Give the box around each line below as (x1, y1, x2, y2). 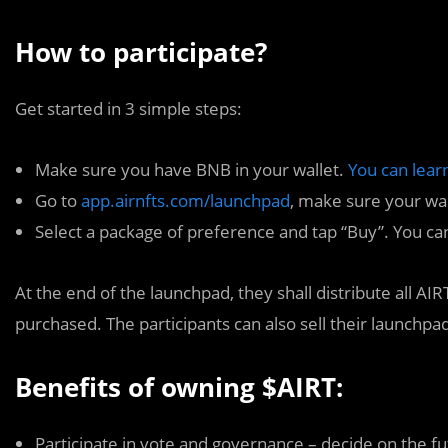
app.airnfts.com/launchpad (81, 189, 290, 212)
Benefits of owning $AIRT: (15, 369, 343, 405)
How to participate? (15, 34, 267, 70)
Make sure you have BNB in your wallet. (35, 158, 348, 181)
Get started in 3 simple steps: (15, 97, 242, 120)
